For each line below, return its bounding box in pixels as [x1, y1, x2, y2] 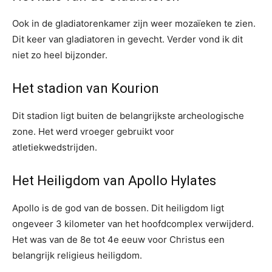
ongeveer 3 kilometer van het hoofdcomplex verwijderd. [12, 218, 254, 229]
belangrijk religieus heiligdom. [12, 250, 142, 261]
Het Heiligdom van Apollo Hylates [12, 173, 216, 188]
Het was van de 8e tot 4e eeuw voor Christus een [12, 234, 225, 245]
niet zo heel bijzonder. [12, 49, 107, 61]
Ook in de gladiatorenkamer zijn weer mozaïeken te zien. [12, 18, 256, 29]
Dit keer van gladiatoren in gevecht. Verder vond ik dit [12, 33, 243, 45]
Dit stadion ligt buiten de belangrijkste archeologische [12, 110, 244, 121]
